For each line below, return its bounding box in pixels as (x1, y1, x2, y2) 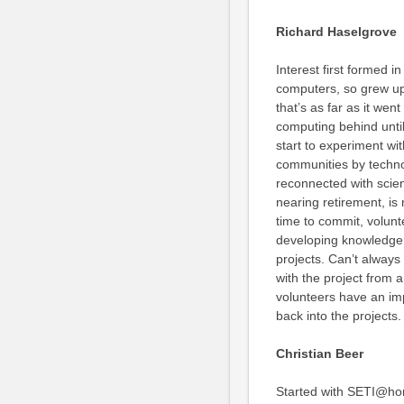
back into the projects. (275, 308, 401, 323)
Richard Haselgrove (275, 24, 397, 39)
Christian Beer (275, 346, 363, 361)
